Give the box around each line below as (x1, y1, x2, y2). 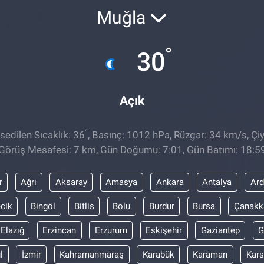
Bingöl (31, 200, 56, 212)
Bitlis (74, 200, 94, 212)
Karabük (142, 249, 174, 260)
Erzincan (42, 225, 77, 236)
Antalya (202, 176, 232, 187)
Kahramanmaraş (60, 249, 124, 260)
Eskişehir (146, 225, 183, 236)
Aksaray (55, 176, 87, 187)
